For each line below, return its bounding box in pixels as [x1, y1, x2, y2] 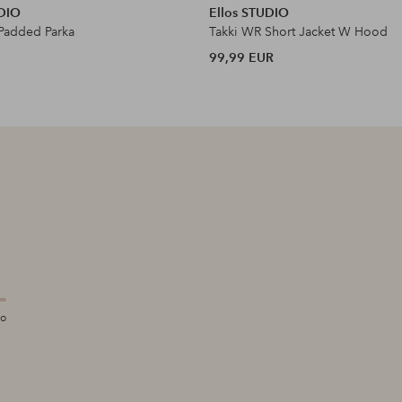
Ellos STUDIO [209, 4, 290, 21]
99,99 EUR [209, 48, 275, 66]
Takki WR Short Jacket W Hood [209, 22, 389, 39]
